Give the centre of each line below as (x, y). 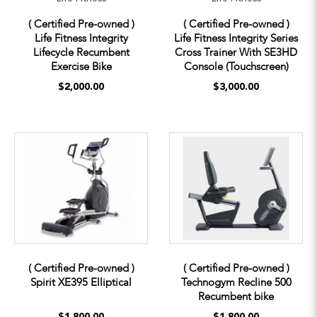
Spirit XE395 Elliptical (81, 282)
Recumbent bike (236, 296)
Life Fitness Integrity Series (236, 38)
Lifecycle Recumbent (81, 52)
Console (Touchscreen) (236, 66)
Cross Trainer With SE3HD (236, 52)
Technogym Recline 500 (236, 282)
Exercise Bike (81, 66)
